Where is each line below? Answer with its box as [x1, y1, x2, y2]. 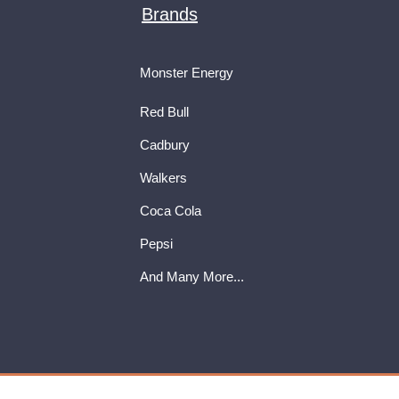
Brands [142, 4, 198, 24]
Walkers [140, 169, 187, 185]
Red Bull [140, 103, 189, 119]
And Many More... [140, 268, 244, 284]
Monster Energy [140, 64, 233, 80]
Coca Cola [140, 202, 201, 218]
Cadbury [140, 136, 190, 152]
